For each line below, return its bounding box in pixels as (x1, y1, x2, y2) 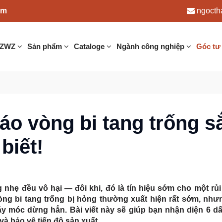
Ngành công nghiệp (116, 42, 186, 51)
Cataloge (73, 42, 107, 51)
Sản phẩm (27, 42, 64, 51)
